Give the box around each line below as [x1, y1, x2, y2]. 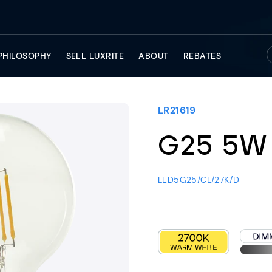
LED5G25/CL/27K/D [158, 174, 240, 185]
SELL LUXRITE [66, 50, 124, 61]
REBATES [183, 50, 222, 61]
